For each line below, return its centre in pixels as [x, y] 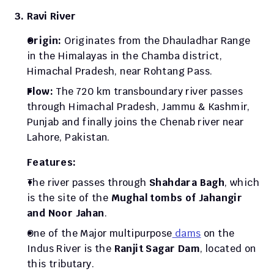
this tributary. [62, 264]
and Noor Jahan [66, 213]
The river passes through [88, 183]
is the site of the [69, 198]
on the [218, 234]
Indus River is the [71, 249]
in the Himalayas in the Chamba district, [124, 56]
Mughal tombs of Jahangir [177, 198]
